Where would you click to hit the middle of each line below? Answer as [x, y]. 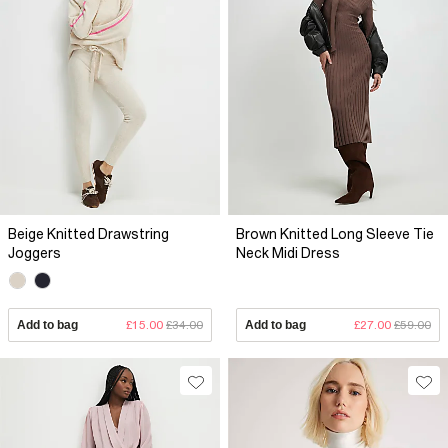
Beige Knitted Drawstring [88, 234]
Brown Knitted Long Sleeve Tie [335, 234]
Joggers [34, 253]
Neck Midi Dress [288, 253]
